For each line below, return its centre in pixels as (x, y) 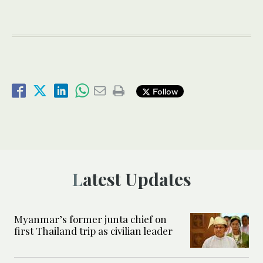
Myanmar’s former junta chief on (90, 219)
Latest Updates (137, 179)
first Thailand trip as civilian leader (93, 231)
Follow (164, 91)
